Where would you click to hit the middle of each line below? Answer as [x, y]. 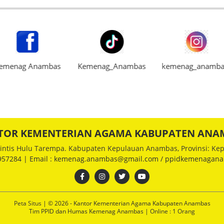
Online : [160, 211]
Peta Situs [28, 203]
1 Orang [183, 211]
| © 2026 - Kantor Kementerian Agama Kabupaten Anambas [126, 203]
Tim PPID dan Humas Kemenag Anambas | [89, 211]
